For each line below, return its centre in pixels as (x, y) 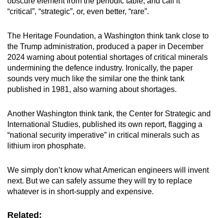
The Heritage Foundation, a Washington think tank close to (108, 36)
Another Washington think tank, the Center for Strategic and (109, 113)
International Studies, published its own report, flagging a (105, 124)
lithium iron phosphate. (46, 145)
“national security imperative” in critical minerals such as (103, 135)
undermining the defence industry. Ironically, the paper (100, 68)
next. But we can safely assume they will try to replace (100, 181)
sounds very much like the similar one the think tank (96, 78)
